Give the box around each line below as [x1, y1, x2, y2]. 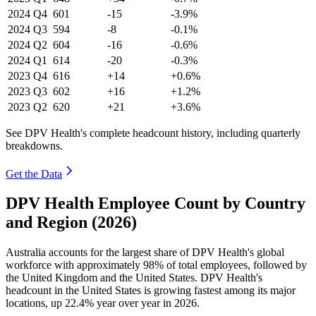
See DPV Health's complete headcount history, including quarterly [6, 126, 300, 139]
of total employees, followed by [164, 259, 307, 272]
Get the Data [6, 167, 62, 180]
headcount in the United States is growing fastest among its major [6, 284, 296, 297]
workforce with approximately [6, 259, 143, 272]
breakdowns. [6, 139, 63, 152]
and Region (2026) [6, 213, 137, 232]
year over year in [94, 297, 174, 310]
